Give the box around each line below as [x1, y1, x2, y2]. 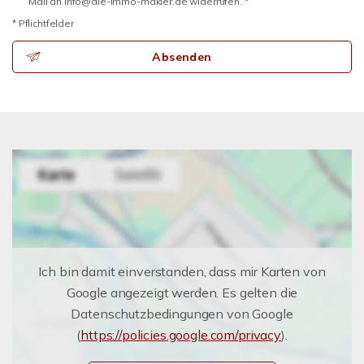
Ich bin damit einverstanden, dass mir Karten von [38, 263, 326, 279]
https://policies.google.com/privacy [80, 327, 282, 343]
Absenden [152, 50, 212, 64]
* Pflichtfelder [12, 17, 74, 29]
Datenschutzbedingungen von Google [71, 305, 293, 322]
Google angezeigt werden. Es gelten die [66, 284, 298, 301]
